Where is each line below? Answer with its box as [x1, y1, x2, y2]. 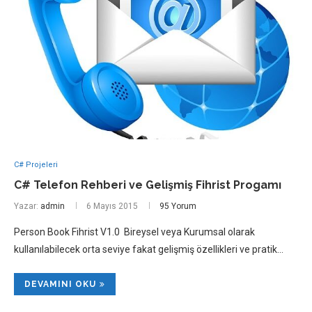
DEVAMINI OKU [24, 279, 96, 289]
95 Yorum [159, 201, 196, 211]
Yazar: [14, 201, 40, 211]
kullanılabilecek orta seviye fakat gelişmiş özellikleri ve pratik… [14, 243, 283, 255]
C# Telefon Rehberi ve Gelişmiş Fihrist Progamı [14, 178, 281, 192]
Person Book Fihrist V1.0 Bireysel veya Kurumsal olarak [14, 226, 255, 237]
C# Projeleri [14, 159, 58, 169]
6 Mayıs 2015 [86, 201, 138, 211]
